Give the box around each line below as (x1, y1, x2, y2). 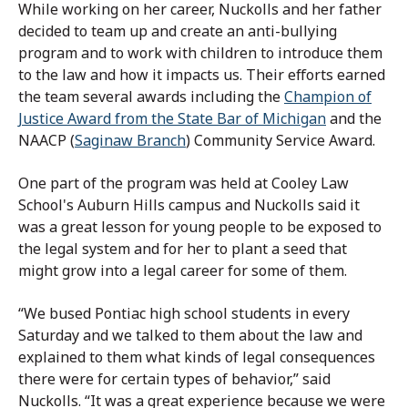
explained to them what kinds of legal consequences (18, 347, 375, 368)
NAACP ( (18, 130, 75, 151)
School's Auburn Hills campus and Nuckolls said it (18, 195, 360, 216)
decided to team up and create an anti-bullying (18, 21, 337, 42)
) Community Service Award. (186, 130, 375, 151)
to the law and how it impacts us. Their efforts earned (18, 65, 385, 86)
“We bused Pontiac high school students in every (18, 303, 350, 324)
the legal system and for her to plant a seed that (18, 239, 347, 260)
